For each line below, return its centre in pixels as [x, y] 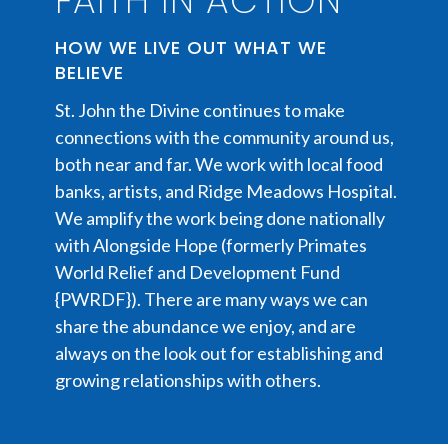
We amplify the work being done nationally [220, 217]
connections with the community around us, [224, 136]
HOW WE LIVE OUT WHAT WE [191, 47]
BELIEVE [89, 72]
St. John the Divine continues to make [200, 109]
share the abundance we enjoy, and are [205, 325]
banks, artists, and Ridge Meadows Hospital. [226, 190]
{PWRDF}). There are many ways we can [211, 298]
